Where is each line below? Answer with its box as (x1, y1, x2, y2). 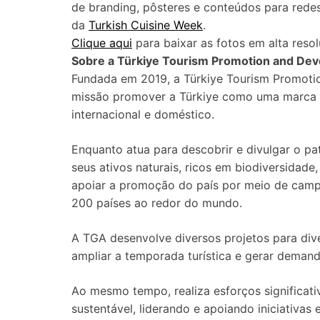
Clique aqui (71, 36, 132, 50)
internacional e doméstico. (71, 107, 214, 121)
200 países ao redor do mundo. (71, 196, 242, 210)
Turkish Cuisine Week (89, 18, 203, 32)
